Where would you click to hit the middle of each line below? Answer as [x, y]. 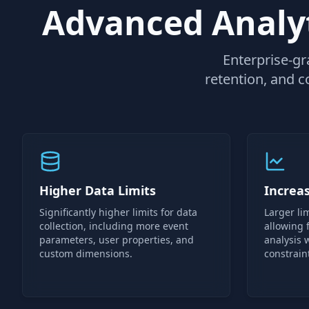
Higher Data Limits [98, 190]
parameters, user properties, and [117, 240]
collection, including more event [114, 226]
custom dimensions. [86, 253]
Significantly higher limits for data [118, 212]
